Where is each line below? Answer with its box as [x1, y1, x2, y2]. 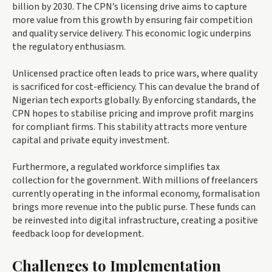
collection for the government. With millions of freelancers [12, 174, 258, 188]
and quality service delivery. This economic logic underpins [12, 27, 251, 41]
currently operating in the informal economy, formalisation [12, 187, 260, 201]
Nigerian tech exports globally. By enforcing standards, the [12, 93, 256, 107]
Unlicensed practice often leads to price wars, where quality [12, 67, 257, 81]
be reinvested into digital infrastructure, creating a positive [12, 214, 258, 228]
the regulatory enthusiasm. [12, 40, 126, 54]
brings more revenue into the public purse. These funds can [12, 200, 256, 214]
